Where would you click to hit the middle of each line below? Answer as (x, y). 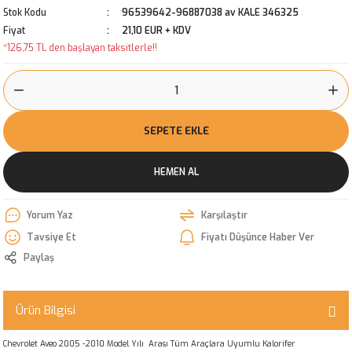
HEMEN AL (176, 172)
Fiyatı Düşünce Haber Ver (258, 237)
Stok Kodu (25, 13)
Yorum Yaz (50, 215)
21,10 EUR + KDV (156, 31)
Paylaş (39, 257)
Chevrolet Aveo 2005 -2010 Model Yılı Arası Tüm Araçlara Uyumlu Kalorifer (149, 344)
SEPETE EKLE (176, 131)
